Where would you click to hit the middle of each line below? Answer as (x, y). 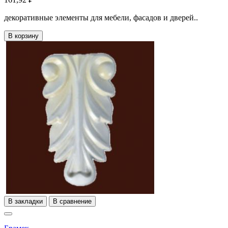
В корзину (23, 36)
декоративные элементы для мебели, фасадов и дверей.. (101, 17)
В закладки (25, 201)
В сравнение (72, 201)
